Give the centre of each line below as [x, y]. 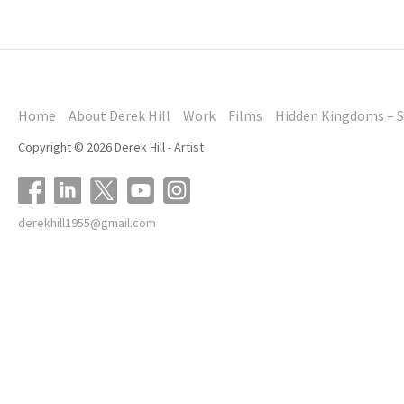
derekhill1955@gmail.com [87, 223]
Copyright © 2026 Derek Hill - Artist [111, 147]
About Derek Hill [119, 115]
